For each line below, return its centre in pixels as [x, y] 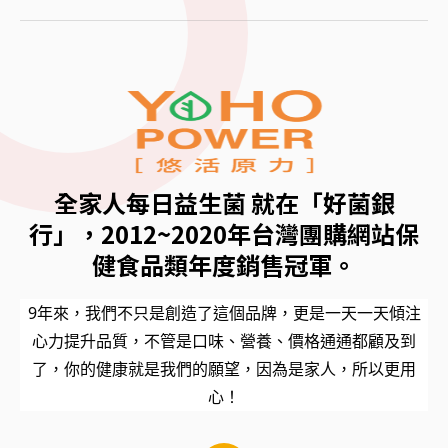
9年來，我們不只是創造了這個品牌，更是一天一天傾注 [224, 312]
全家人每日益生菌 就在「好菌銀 [224, 202]
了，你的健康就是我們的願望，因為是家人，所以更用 [224, 368]
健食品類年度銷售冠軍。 [224, 264]
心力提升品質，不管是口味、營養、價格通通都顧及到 [224, 340]
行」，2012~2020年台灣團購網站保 [224, 233]
